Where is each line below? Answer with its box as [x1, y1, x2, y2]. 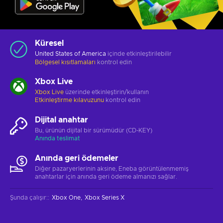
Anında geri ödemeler [35, 154, 118, 162]
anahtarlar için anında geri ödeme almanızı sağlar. [35, 173, 177, 180]
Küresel [35, 39, 64, 47]
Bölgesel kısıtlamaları [35, 59, 96, 65]
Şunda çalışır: [10, 194, 48, 201]
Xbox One [52, 194, 81, 201]
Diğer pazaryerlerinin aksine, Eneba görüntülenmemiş [35, 165, 189, 172]
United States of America [35, 50, 106, 57]
